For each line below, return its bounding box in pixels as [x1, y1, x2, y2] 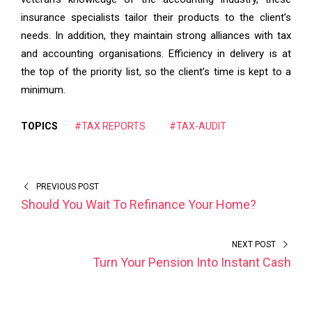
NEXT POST [232, 240, 276, 250]
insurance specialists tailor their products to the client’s [21, 11, 291, 24]
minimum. [21, 84, 65, 97]
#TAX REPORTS [75, 120, 146, 132]
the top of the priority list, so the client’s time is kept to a [21, 65, 291, 79]
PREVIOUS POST [36, 182, 99, 192]
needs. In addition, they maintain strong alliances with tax [21, 29, 291, 42]
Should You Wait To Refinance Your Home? [21, 197, 256, 212]
